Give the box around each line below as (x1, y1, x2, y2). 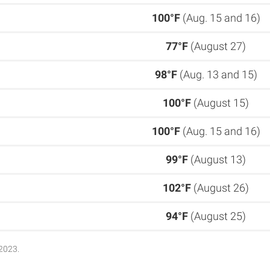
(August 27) (188, 39, 246, 52)
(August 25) (188, 209, 246, 222)
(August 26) (191, 181, 249, 194)
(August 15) (191, 96, 249, 109)
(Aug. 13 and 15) (177, 67, 257, 81)
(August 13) (188, 152, 246, 166)
